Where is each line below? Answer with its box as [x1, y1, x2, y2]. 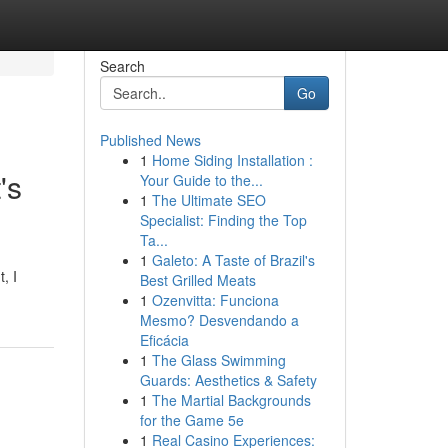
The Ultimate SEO [151, 190, 266, 210]
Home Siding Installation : [151, 150, 313, 170]
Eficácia [139, 330, 189, 350]
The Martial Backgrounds [151, 390, 311, 410]
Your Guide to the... [139, 170, 263, 190]
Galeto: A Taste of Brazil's [151, 250, 315, 270]
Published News [99, 130, 201, 150]
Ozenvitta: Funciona [151, 290, 279, 310]
